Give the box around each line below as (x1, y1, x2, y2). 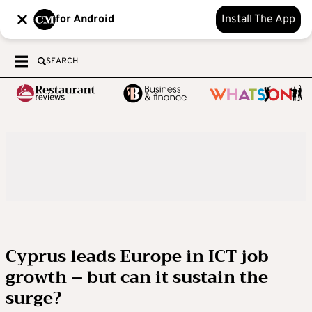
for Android (56, 13, 114, 26)
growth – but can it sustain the (6, 263, 268, 292)
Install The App (221, 13, 295, 26)
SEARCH (46, 56, 78, 67)
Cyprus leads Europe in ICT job (6, 242, 269, 271)
